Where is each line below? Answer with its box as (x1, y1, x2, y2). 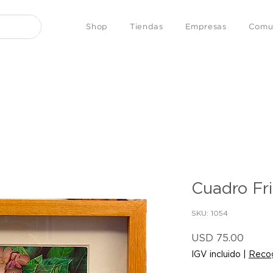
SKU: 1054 (191, 208, 228, 217)
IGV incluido (191, 249, 241, 258)
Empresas (185, 23, 227, 30)
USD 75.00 (191, 232, 244, 243)
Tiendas (129, 23, 163, 30)
